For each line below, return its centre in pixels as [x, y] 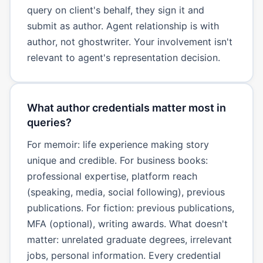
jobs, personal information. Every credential [124, 255]
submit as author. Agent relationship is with [123, 26]
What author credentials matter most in [126, 107]
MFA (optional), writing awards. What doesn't [127, 223]
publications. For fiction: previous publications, [130, 208]
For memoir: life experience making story [118, 144]
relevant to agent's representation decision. [123, 57]
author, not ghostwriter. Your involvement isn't [129, 41]
